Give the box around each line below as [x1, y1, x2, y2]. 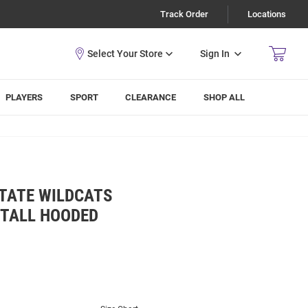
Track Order [160, 9, 208, 19]
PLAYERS [5, 92, 43, 102]
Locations [247, 9, 286, 19]
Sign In [200, 47, 230, 59]
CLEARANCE [125, 92, 177, 102]
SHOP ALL [203, 92, 245, 102]
